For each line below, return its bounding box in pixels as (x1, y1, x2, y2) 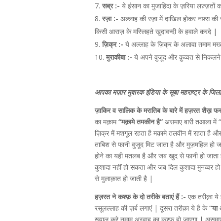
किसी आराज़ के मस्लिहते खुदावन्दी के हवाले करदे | (95, 27, 217, 36)
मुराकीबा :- (106, 52, 132, 62)
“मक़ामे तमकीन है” (116, 117, 165, 126)
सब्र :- (102, 1, 122, 10)
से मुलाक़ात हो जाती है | (95, 174, 153, 183)
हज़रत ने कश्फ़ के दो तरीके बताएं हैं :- (95, 192, 186, 201)
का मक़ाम (95, 117, 116, 126)
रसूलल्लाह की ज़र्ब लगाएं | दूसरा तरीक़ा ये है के (95, 203, 209, 213)
